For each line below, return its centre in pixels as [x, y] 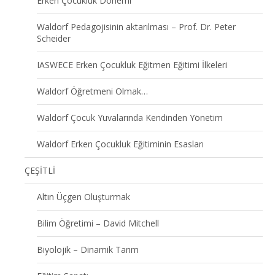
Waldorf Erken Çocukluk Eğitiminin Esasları [120, 144]
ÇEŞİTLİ [40, 170]
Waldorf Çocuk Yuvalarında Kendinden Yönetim [130, 117]
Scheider [54, 38]
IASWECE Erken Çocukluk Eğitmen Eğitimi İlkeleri [132, 64]
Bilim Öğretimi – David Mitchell [98, 223]
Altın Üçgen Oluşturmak [83, 196]
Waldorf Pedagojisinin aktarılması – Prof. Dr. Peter [136, 26]
